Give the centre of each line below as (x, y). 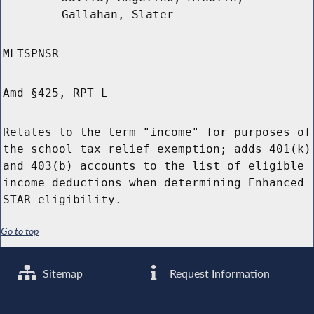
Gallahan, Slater (118, 15)
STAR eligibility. (62, 200)
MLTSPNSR (31, 54)
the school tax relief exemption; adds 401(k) (157, 149)
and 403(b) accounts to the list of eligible (153, 166)
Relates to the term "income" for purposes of (157, 132)
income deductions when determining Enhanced (153, 183)
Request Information (219, 273)
